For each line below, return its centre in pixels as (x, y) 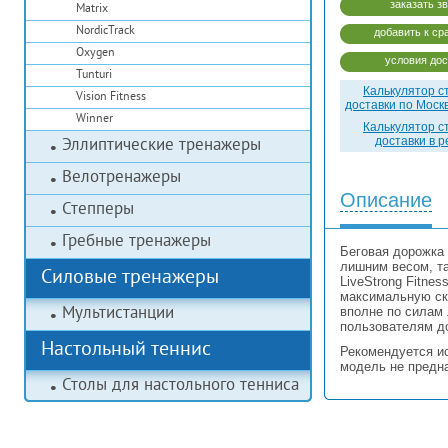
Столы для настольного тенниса (180, 386)
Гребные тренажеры (136, 242)
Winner (94, 119)
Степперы (98, 210)
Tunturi (94, 75)
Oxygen (95, 53)
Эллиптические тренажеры (161, 146)
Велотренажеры (121, 178)
